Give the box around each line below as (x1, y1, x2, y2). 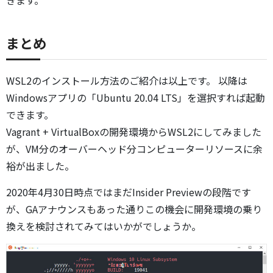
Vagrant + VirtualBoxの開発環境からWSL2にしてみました (6, 124, 261, 140)
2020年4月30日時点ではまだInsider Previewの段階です (6, 185, 251, 200)
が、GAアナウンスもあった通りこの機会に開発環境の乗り (6, 202, 262, 217)
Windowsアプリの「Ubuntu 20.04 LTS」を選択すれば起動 (6, 90, 265, 105)
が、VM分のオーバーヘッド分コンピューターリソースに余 (6, 141, 263, 157)
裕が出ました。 (6, 158, 74, 174)
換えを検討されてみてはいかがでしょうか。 (6, 219, 201, 234)
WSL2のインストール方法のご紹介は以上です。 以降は (6, 73, 247, 88)
